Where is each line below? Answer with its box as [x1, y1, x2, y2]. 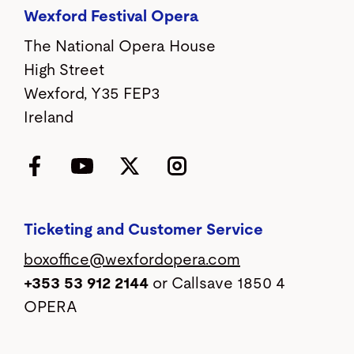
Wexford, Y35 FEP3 [24, 86, 160, 103]
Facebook [45, 156, 116, 173]
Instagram [187, 156, 257, 173]
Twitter [140, 156, 190, 173]
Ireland [24, 110, 73, 126]
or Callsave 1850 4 [149, 276, 285, 292]
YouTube [92, 156, 154, 173]
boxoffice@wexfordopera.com [24, 252, 240, 269]
